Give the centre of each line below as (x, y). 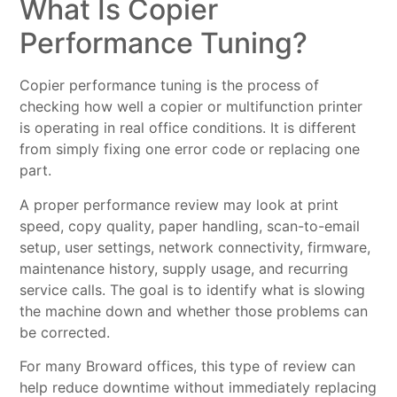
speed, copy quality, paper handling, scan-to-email (190, 226)
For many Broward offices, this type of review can (188, 366)
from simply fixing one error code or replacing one (190, 149)
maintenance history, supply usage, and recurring (184, 268)
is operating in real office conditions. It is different (188, 128)
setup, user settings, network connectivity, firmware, (195, 247)
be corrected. (65, 332)
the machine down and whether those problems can (194, 311)
